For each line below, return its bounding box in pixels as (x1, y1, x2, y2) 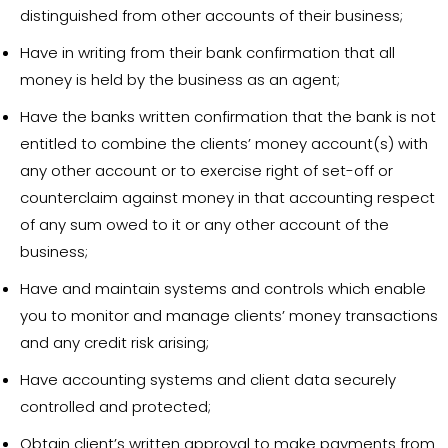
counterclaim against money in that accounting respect (20, 187, 435, 208)
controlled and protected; (20, 396, 211, 417)
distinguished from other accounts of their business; (20, 5, 403, 26)
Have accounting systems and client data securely (20, 369, 396, 390)
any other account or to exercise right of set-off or (20, 160, 393, 181)
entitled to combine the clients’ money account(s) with (20, 133, 428, 154)
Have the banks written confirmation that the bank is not (20, 106, 436, 127)
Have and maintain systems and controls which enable (20, 278, 426, 299)
